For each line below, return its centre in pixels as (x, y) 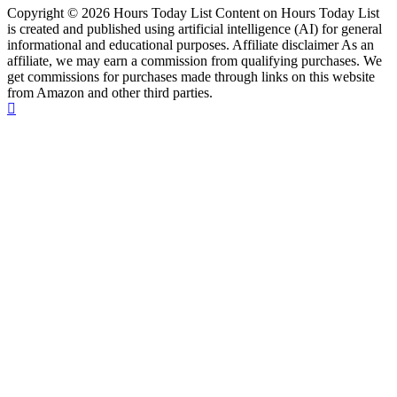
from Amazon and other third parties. (110, 93)
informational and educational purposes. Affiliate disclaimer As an (191, 45)
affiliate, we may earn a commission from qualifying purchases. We (195, 61)
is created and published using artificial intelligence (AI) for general (195, 29)
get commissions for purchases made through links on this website (191, 77)
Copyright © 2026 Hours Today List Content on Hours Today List (193, 13)
